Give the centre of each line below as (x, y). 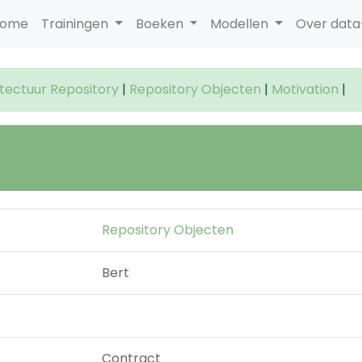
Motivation (305, 89)
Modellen (241, 24)
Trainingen (76, 24)
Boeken (161, 24)
